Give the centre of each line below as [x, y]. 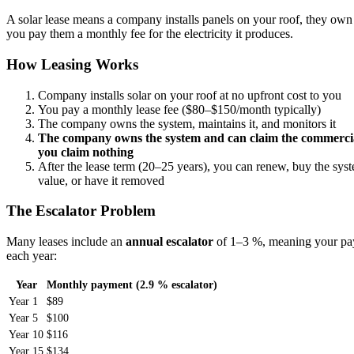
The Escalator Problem [81, 211]
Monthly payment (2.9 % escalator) [132, 285]
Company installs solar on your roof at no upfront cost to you [190, 95]
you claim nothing [86, 152]
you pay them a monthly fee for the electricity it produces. [150, 34]
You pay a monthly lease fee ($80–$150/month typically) [179, 109]
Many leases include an [66, 242]
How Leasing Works [72, 64]
